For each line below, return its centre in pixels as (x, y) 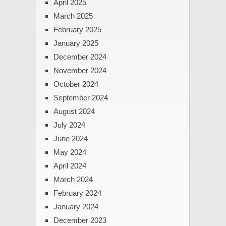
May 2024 (70, 152)
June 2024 (70, 139)
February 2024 (77, 193)
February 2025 (77, 30)
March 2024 (73, 180)
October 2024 (76, 84)
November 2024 (80, 71)
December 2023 (80, 220)
